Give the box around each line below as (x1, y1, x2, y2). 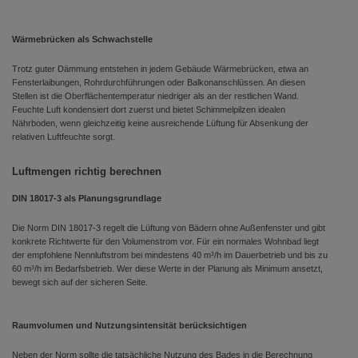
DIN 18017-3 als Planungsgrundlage (12, 193, 161, 203)
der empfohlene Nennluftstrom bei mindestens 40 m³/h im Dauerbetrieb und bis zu (12, 250, 328, 260)
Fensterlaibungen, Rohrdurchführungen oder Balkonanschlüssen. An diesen (12, 78, 305, 87)
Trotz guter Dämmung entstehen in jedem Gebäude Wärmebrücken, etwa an (12, 64, 308, 74)
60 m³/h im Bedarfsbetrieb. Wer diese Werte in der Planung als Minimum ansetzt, (12, 264, 323, 273)
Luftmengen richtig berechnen (12, 165, 161, 177)
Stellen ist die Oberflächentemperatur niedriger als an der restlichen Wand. (12, 91, 299, 101)
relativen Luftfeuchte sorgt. (12, 132, 115, 141)
